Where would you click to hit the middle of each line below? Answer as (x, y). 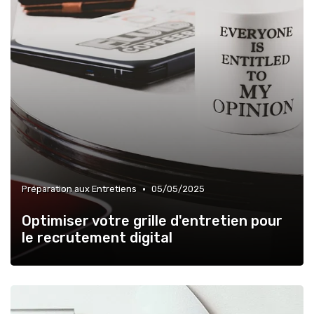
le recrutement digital (97, 238)
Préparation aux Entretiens (79, 189)
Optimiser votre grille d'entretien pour (152, 221)
